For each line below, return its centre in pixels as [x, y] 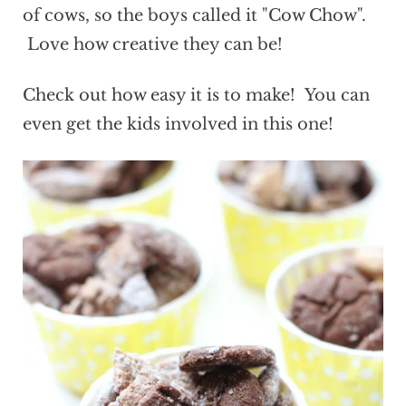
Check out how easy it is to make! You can [196, 96]
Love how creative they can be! [152, 45]
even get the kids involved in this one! [178, 125]
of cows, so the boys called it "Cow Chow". [194, 16]
